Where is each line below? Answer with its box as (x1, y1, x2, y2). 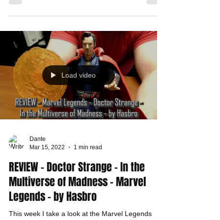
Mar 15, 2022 (29, 143, 65, 151)
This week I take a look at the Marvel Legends (9, 210, 152, 218)
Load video (61, 71, 96, 79)
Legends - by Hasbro (9, 189, 97, 204)
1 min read (74, 143, 102, 151)
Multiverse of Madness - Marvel (9, 174, 146, 190)
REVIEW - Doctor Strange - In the (9, 159, 145, 175)
